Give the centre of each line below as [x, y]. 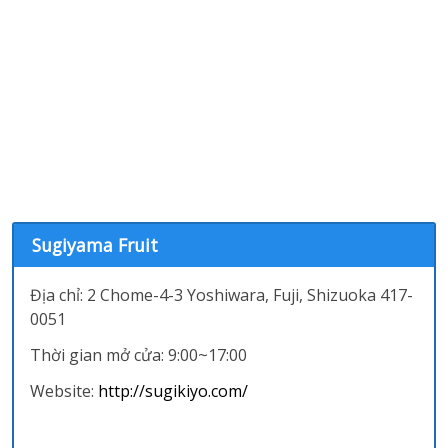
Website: [63, 391]
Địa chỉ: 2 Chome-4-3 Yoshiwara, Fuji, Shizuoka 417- [221, 295]
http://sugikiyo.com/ [172, 391]
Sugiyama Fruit [94, 245]
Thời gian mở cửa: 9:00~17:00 [138, 355]
